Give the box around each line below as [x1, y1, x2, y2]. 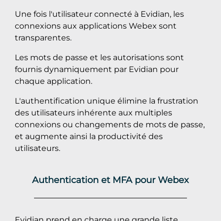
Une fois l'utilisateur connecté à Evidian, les [15, 9, 184, 19]
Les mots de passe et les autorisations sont [15, 52, 184, 62]
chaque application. [15, 76, 92, 86]
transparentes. [15, 33, 72, 42]
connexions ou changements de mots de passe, [15, 119, 205, 129]
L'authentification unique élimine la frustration [15, 96, 198, 106]
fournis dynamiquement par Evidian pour [15, 64, 179, 74]
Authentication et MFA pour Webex [32, 174, 189, 185]
